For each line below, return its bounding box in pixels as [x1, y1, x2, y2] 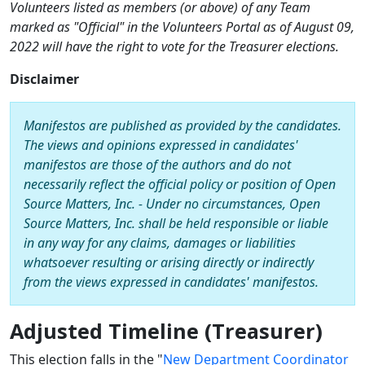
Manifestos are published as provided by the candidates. [24, 117, 341, 135]
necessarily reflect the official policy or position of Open [24, 175, 336, 194]
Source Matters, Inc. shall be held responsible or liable [24, 214, 328, 233]
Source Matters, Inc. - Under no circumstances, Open [24, 195, 320, 213]
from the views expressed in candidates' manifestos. [24, 273, 319, 292]
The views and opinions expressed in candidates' [24, 136, 298, 155]
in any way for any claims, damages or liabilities [24, 234, 296, 253]
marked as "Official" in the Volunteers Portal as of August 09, [10, 18, 354, 37]
